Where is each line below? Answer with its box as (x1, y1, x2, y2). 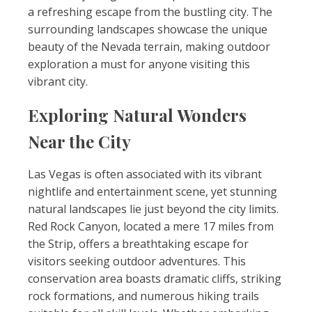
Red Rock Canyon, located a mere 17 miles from (28, 219, 274, 234)
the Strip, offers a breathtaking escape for (28, 236, 249, 251)
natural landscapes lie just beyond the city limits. (28, 201, 279, 217)
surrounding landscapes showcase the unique (28, 22, 267, 37)
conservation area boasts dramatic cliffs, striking (28, 271, 281, 286)
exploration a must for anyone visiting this (28, 56, 250, 72)
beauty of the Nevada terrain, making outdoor (28, 39, 270, 54)
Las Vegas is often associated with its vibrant (28, 166, 262, 182)
